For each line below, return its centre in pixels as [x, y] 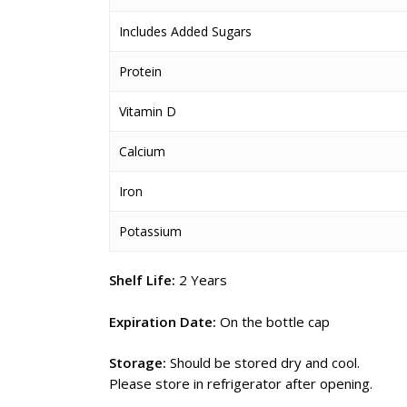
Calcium [142, 151]
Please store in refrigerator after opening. [241, 383]
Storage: [138, 362]
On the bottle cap [273, 321]
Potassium [150, 231]
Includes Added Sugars [185, 31]
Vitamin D [148, 111]
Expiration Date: [163, 321]
